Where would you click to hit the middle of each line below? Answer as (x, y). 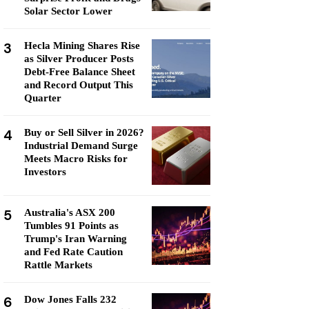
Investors (45, 172)
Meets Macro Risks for (76, 159)
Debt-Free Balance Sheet (80, 72)
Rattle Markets (58, 265)
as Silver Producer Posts (79, 59)
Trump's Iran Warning (76, 239)
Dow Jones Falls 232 (70, 299)
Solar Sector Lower (68, 11)
